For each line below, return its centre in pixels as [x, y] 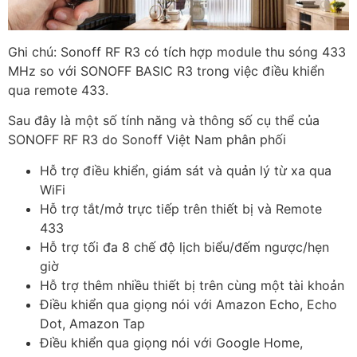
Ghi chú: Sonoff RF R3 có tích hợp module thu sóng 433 [177, 51]
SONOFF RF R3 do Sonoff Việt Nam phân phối [147, 140]
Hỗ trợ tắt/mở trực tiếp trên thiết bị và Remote [181, 208]
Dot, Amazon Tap [92, 323]
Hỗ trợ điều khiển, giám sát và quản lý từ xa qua [186, 170]
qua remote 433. [58, 90]
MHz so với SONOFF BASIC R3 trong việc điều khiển [166, 71]
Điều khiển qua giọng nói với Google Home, [171, 342]
